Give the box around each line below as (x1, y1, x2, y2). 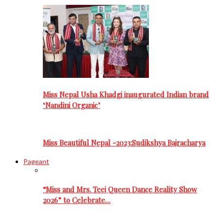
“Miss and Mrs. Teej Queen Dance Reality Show (43, 184, 197, 194)
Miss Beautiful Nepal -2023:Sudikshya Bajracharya (43, 138, 205, 148)
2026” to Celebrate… (43, 195, 110, 205)
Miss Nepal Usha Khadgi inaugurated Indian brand (43, 90, 209, 100)
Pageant (23, 157, 49, 166)
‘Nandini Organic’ (43, 100, 100, 110)
